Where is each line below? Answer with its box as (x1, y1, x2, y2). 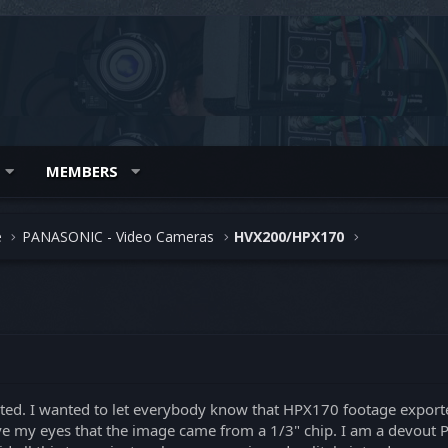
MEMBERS (45, 161, 118, 181)
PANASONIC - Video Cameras (21, 227, 214, 246)
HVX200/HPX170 (234, 227, 345, 246)
